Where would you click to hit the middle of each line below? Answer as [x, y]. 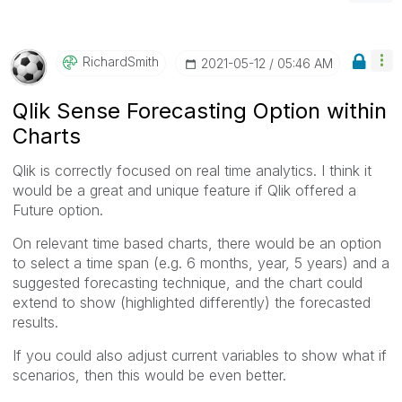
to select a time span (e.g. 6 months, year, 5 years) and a [201, 262]
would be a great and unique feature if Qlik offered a [184, 190]
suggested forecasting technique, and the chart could [188, 282]
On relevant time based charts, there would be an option [197, 243]
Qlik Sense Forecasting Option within [200, 110]
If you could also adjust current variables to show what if [200, 355]
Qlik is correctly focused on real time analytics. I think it [192, 170]
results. [35, 322]
